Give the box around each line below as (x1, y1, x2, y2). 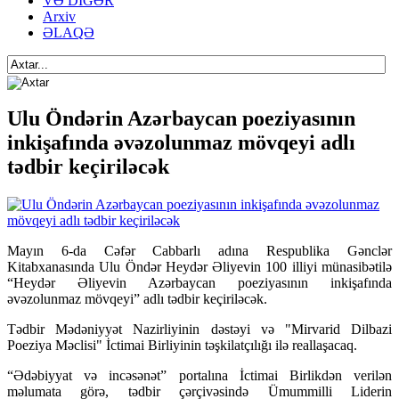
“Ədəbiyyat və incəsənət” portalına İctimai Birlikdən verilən (7, 368, 392, 384)
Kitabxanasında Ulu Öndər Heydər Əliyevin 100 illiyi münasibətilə (7, 259, 392, 275)
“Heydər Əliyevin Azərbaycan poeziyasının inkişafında (7, 275, 392, 291)
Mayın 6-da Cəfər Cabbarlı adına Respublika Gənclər (7, 243, 392, 259)
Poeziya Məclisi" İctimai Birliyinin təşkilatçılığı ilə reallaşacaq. (7, 338, 361, 354)
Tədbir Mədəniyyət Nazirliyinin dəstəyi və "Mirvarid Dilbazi (7, 322, 392, 338)
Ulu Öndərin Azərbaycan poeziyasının (7, 107, 355, 131)
